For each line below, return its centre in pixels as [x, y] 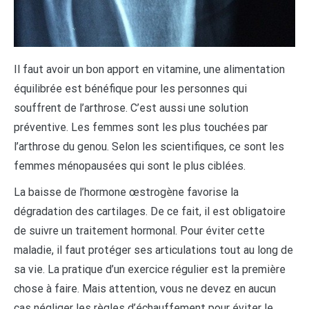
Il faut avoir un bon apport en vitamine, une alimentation [149, 69]
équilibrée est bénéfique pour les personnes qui [130, 88]
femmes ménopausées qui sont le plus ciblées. [131, 166]
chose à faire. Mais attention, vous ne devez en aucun [145, 288]
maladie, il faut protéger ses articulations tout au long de [153, 250]
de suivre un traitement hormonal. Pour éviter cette [139, 230]
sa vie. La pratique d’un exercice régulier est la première [150, 269]
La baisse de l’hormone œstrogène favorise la [126, 192]
